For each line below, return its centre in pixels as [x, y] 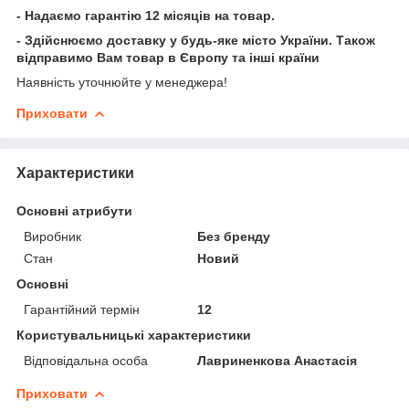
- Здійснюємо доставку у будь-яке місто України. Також [196, 40]
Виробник [52, 236]
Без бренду [234, 236]
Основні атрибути [74, 210]
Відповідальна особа [86, 360]
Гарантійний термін [82, 309]
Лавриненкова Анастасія [278, 360]
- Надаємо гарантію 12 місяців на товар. [146, 15]
